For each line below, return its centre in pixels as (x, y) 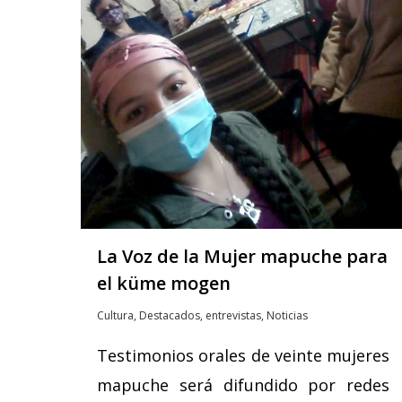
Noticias (287, 315)
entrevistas (233, 315)
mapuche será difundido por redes (243, 385)
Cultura (115, 315)
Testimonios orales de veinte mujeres (243, 355)
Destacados (170, 315)
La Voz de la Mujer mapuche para (242, 256)
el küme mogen (164, 283)
